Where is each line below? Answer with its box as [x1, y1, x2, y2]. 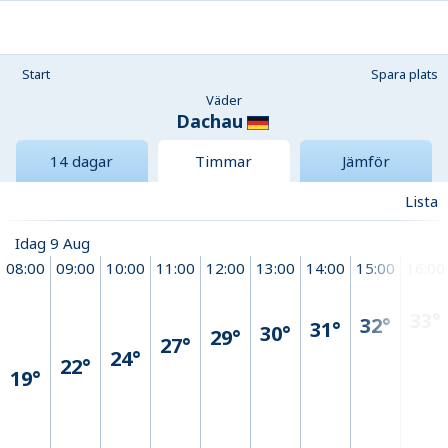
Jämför [341, 151, 390, 172]
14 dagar [50, 151, 114, 172]
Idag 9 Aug [15, 233, 90, 254]
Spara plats [371, 65, 438, 83]
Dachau [175, 109, 243, 133]
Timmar [195, 151, 253, 172]
